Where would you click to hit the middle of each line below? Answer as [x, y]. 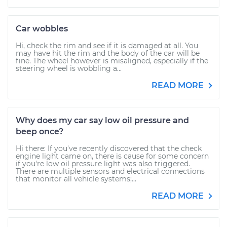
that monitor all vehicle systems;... [76, 179]
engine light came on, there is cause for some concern [112, 156]
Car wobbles [42, 29]
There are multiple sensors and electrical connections [110, 171]
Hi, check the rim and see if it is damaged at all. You [107, 46]
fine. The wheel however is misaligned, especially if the [112, 61]
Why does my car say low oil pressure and [102, 120]
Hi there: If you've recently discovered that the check [109, 148]
